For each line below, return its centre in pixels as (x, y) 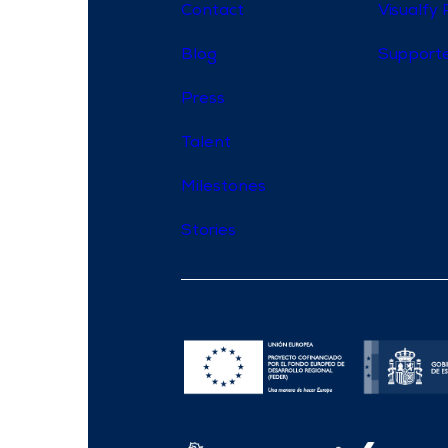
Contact (212, 12)
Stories (208, 232)
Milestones (223, 188)
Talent (206, 144)
